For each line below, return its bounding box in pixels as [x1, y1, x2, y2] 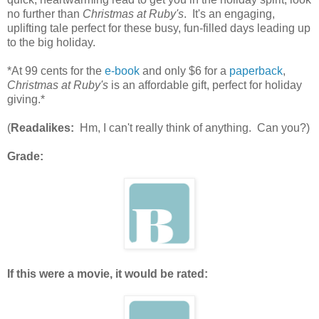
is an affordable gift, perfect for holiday [108, 78, 302, 91]
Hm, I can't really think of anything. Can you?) [74, 121, 310, 134]
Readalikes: [11, 121, 74, 134]
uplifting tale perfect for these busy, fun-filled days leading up [7, 21, 310, 34]
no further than [7, 7, 83, 20]
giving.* [7, 93, 45, 105]
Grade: [7, 150, 43, 162]
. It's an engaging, [184, 7, 275, 20]
